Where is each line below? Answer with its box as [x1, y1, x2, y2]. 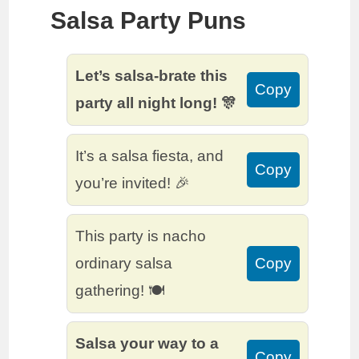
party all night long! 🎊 [75, 95, 237, 112]
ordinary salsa [75, 255, 173, 272]
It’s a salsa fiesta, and [75, 147, 224, 165]
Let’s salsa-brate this [75, 67, 228, 85]
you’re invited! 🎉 [75, 175, 191, 192]
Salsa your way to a [75, 335, 220, 353]
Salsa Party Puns [50, 7, 247, 34]
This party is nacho [75, 228, 207, 245]
